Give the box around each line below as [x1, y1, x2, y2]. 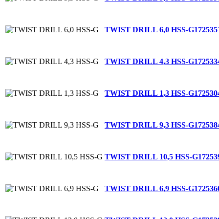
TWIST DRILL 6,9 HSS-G [105, 184, 194, 193]
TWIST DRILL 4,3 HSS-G [105, 57, 194, 66]
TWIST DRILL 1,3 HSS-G [105, 88, 194, 97]
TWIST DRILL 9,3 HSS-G [105, 120, 194, 129]
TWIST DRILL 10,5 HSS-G [105, 152, 198, 161]
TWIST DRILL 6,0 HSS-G [105, 25, 194, 34]
